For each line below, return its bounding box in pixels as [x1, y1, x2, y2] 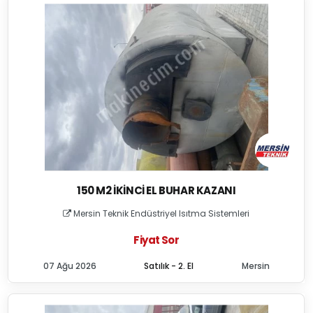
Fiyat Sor [133, 233, 179, 247]
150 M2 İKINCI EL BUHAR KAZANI [77, 183, 236, 198]
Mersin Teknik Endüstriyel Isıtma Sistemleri [71, 208, 250, 219]
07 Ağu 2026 [43, 260, 96, 272]
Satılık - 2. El [144, 260, 194, 272]
